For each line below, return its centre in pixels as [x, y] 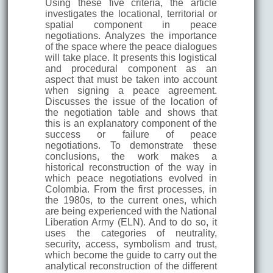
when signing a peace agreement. [131, 90]
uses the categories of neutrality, [131, 233]
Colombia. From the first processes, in [131, 189]
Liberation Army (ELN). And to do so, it [131, 222]
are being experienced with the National [131, 211]
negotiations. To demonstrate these [131, 145]
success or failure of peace [131, 134]
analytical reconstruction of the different [131, 266]
